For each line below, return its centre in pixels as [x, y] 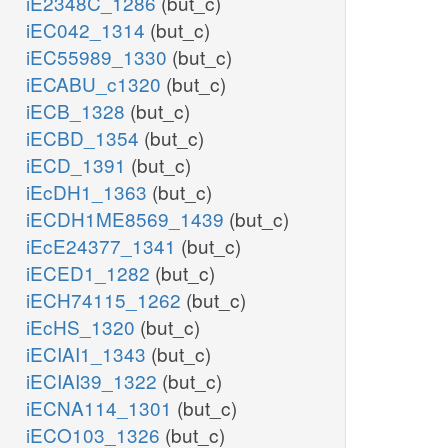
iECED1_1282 [90, 273]
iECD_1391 [78, 165]
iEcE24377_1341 [103, 246]
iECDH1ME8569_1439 [127, 219]
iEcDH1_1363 [89, 192]
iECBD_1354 [85, 138]
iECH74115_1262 [106, 300]
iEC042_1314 [88, 30]
